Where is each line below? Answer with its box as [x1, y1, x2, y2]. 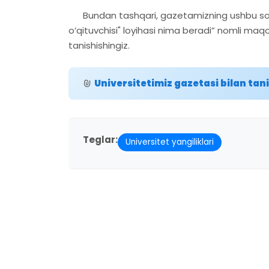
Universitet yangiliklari [125, 136, 214, 148]
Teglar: [83, 133, 118, 147]
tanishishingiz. [68, 38, 130, 52]
